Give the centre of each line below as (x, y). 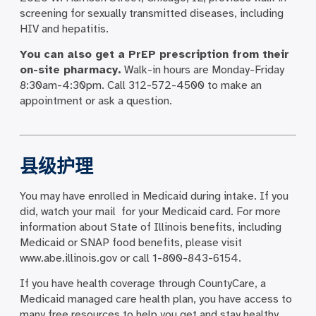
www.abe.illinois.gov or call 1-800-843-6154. (130, 258)
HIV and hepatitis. (64, 29)
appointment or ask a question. (96, 101)
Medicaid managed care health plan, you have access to (156, 299)
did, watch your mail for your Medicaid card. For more (150, 211)
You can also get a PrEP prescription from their (154, 55)
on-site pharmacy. (70, 70)
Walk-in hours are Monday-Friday (202, 70)
